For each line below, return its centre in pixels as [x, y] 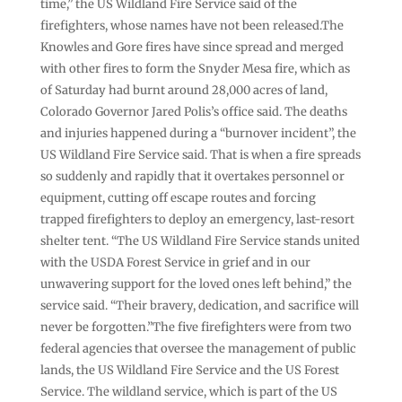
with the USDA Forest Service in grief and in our [175, 262]
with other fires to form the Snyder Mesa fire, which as [195, 68]
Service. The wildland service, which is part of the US [188, 391]
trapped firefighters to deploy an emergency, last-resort [197, 219]
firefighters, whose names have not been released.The [192, 25]
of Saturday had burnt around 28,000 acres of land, [184, 90]
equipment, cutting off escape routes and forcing [178, 197]
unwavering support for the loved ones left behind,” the [196, 284]
